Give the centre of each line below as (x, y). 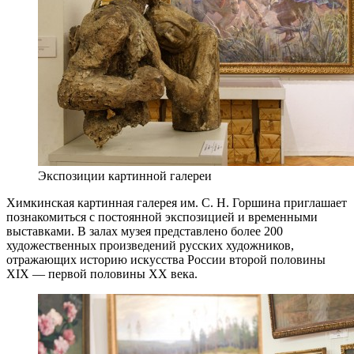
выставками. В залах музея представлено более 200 (145, 231)
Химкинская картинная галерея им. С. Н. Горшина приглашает (177, 202)
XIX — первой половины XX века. (102, 273)
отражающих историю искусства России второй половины (166, 259)
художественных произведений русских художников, (150, 245)
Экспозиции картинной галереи (125, 175)
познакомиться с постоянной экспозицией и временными (162, 217)
